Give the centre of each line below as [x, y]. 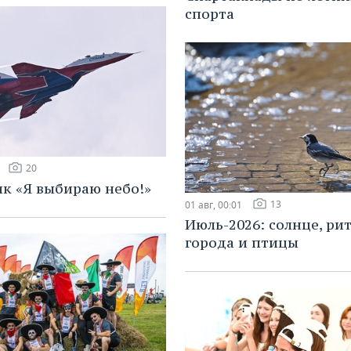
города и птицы [242, 243]
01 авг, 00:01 [213, 205]
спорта [210, 14]
